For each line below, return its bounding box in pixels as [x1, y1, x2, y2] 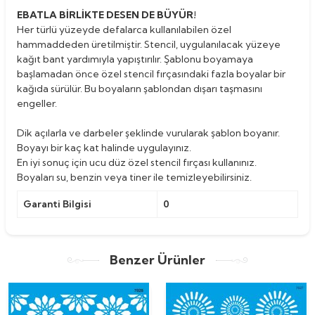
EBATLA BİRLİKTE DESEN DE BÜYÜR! [17, 8, 196, 21]
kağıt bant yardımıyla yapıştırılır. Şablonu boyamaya [17, 52, 253, 65]
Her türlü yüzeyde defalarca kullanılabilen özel [17, 22, 231, 36]
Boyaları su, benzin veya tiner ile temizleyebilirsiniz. [17, 170, 252, 184]
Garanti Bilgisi [23, 197, 91, 210]
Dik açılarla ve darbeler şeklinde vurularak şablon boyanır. [17, 126, 280, 139]
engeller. [17, 96, 57, 110]
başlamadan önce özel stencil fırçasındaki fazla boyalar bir [17, 67, 285, 80]
